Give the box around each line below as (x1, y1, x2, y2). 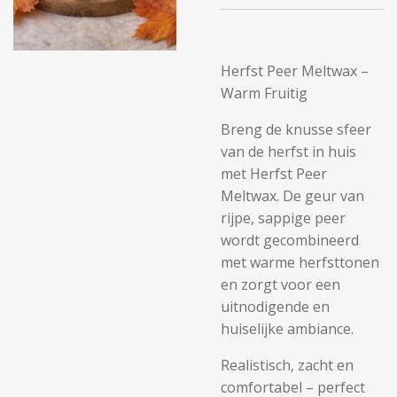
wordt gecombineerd (221, 230, 359, 250)
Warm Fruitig (221, 83, 307, 103)
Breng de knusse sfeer (221, 120, 371, 139)
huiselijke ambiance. (221, 319, 354, 339)
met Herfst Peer (221, 164, 327, 183)
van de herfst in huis (221, 142, 356, 161)
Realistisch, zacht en (221, 355, 354, 375)
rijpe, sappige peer (221, 208, 346, 228)
